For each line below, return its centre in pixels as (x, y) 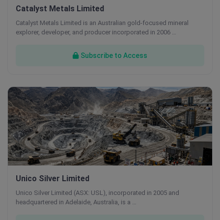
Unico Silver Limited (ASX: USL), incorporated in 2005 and (97, 193)
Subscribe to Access (114, 55)
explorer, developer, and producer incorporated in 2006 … (96, 32)
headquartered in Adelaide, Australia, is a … (76, 202)
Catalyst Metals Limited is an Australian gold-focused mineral (102, 23)
